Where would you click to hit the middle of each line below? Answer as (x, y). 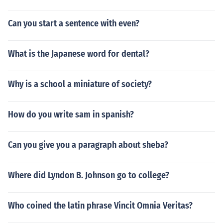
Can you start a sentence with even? (74, 23)
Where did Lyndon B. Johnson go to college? (89, 175)
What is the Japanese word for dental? (79, 54)
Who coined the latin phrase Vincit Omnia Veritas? (100, 206)
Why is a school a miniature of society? (80, 84)
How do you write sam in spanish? (71, 114)
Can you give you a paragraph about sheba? (88, 145)
